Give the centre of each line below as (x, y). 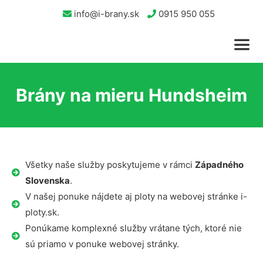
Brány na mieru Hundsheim (131, 95)
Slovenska (47, 181)
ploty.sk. (42, 212)
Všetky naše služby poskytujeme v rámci (110, 165)
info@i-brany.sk (105, 14)
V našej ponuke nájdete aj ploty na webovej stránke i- (136, 196)
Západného (219, 165)
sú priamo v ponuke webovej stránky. (102, 244)
